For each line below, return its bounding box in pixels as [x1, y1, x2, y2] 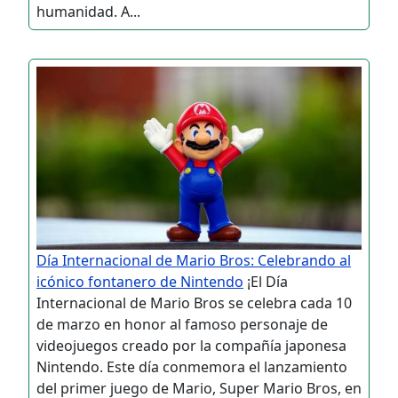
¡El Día [243, 271, 288, 291]
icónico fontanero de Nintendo [36, 271, 243, 291]
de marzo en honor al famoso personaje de [36, 314, 328, 334]
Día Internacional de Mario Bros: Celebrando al [36, 250, 351, 270]
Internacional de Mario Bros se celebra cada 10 [36, 292, 352, 313]
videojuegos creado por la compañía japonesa [36, 335, 346, 355]
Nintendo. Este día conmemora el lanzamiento [36, 356, 347, 377]
